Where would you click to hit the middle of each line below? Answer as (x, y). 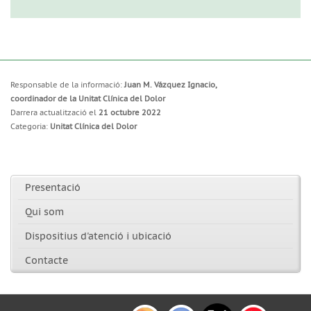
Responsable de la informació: (67, 85)
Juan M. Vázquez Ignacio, (170, 85)
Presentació (53, 187)
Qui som (44, 212)
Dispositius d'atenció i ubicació (98, 236)
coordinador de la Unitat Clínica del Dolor (88, 99)
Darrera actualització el (54, 112)
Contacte (47, 260)
